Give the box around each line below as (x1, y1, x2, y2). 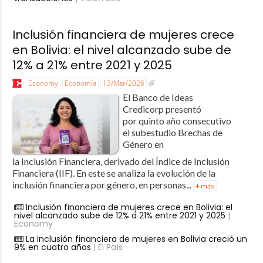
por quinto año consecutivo (122, 114, 231, 126)
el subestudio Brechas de (122, 126, 222, 138)
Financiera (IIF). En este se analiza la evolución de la (12, 167, 215, 178)
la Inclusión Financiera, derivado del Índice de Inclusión (12, 155, 230, 167)
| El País (90, 241, 123, 253)
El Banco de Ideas (122, 91, 193, 103)
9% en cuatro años (14, 241, 91, 253)
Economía (64, 77, 96, 88)
